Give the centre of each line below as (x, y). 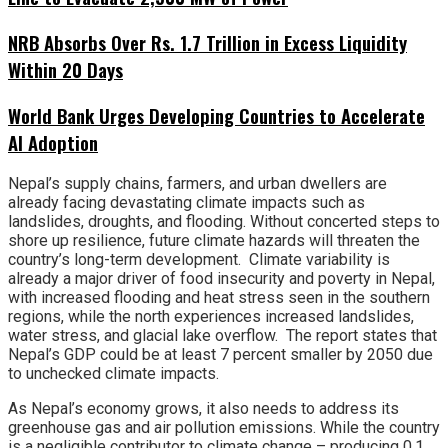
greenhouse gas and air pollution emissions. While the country (224, 428)
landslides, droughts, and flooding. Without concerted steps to (224, 222)
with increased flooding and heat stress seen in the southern (219, 298)
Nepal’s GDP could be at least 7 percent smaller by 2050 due (220, 355)
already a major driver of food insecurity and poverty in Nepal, (221, 279)
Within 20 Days (65, 70)
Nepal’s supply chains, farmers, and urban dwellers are (197, 184)
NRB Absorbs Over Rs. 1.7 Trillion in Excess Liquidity (207, 43)
